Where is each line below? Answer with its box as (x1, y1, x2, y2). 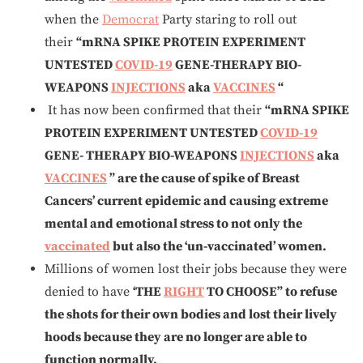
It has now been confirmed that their (45, 102, 265, 118)
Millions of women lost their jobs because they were (45, 261, 347, 277)
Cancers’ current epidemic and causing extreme (45, 193, 328, 209)
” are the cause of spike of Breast (107, 170, 300, 186)
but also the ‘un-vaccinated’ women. (110, 238, 327, 254)
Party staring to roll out (159, 11, 297, 28)
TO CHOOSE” (204, 284, 285, 300)
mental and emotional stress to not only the (45, 216, 302, 232)
